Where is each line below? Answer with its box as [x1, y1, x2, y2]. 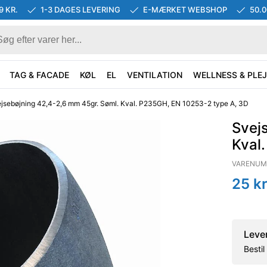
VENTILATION [127, 69, 182, 80]
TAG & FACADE [10, 69, 69, 80]
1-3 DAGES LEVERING [40, 5, 120, 14]
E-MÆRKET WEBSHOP [142, 5, 227, 14]
